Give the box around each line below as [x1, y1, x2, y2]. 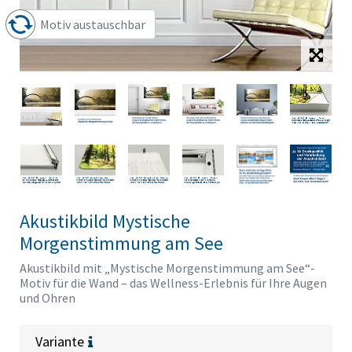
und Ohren [20, 290, 75, 306]
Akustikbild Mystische [20, 209, 190, 234]
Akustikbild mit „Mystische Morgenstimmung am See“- [20, 260, 315, 277]
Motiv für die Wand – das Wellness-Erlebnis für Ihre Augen [20, 275, 327, 291]
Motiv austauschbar [40, 16, 145, 32]
